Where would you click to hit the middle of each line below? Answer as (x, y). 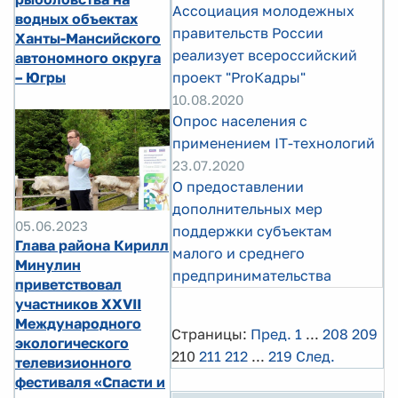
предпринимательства (252, 275)
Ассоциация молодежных (263, 11)
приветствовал (68, 284)
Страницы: (209, 334)
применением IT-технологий (274, 143)
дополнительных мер (247, 209)
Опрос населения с (240, 121)
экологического (72, 342)
